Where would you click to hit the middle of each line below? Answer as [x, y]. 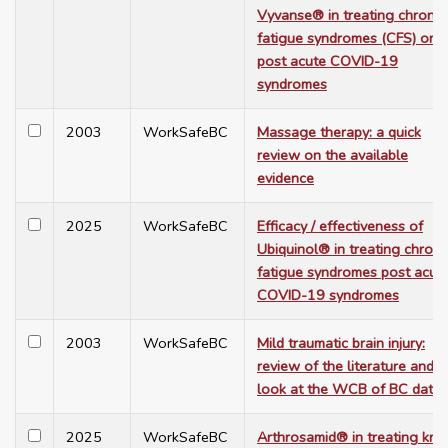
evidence [285, 178]
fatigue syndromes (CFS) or [345, 38]
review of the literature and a [351, 366]
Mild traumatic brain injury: [341, 343]
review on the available [332, 155]
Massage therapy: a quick [339, 132]
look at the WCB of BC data [349, 389]
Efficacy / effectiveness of [340, 226]
